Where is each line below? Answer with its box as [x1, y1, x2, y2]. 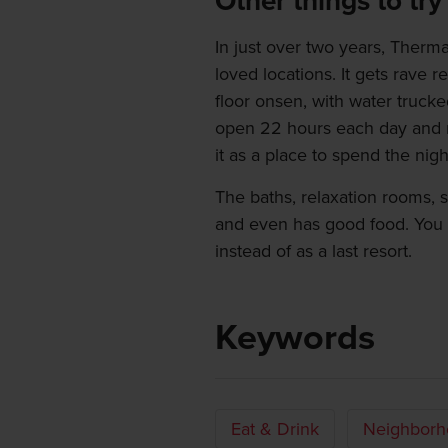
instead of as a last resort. [214, 240, 412, 263]
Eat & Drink [230, 418, 319, 441]
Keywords [214, 316, 375, 360]
